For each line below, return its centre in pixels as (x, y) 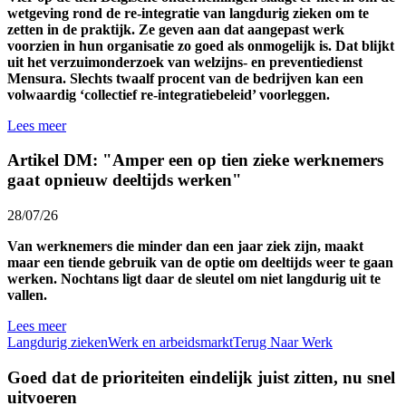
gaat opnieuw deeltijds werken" (125, 180)
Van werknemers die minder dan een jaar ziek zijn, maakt (185, 246)
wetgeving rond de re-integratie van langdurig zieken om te (188, 13)
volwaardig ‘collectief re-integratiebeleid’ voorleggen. (169, 94)
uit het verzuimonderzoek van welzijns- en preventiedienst (185, 62)
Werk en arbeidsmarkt (170, 343)
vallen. (27, 295)
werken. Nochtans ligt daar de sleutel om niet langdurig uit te (194, 279)
